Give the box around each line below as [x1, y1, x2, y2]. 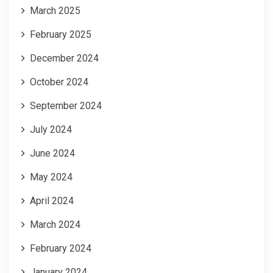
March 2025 [30, 4, 80, 16]
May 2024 [30, 171, 73, 183]
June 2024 [30, 147, 75, 159]
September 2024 [30, 99, 102, 112]
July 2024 [30, 123, 72, 135]
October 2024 [30, 76, 88, 88]
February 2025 [30, 28, 91, 40]
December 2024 [30, 52, 99, 64]
